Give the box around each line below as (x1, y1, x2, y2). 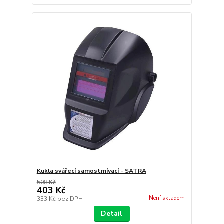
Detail (101, 209, 123, 219)
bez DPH (57, 195, 83, 203)
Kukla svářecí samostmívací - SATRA (36, 167, 146, 175)
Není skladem (148, 194, 185, 202)
